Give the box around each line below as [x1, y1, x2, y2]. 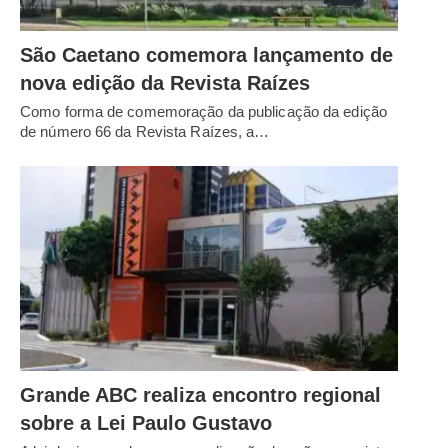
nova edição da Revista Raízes [20, 71, 310, 94]
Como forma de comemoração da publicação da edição [20, 102, 387, 120]
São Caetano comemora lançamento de [20, 43, 393, 66]
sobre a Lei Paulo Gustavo [20, 411, 272, 434]
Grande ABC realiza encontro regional [20, 383, 381, 406]
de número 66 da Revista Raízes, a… [20, 122, 270, 140]
